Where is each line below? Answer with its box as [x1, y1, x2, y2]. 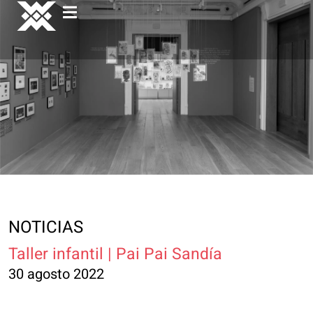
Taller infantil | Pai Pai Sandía [8, 242, 222, 266]
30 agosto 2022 [8, 264, 104, 284]
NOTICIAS [8, 215, 83, 240]
